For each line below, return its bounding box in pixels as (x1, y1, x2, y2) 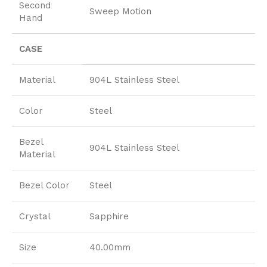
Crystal (19, 211, 51, 222)
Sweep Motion (89, 6, 151, 17)
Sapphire (89, 211, 129, 222)
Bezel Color (19, 180, 70, 191)
